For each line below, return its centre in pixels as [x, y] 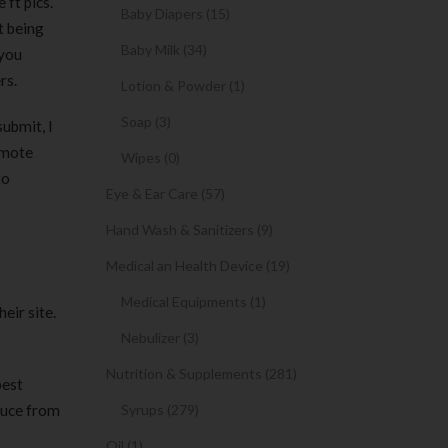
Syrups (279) [160, 409]
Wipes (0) [150, 157]
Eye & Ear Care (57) [165, 193]
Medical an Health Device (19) [198, 265]
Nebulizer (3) [160, 337]
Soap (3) [146, 121]
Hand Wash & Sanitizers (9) [189, 229]
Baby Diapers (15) [175, 13]
